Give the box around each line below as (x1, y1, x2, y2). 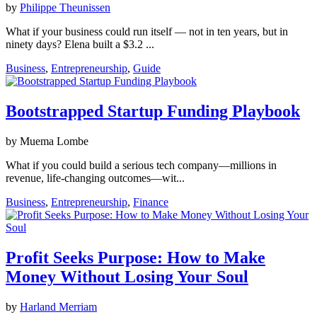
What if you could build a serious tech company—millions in (6, 159, 277, 172)
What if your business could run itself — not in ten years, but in (6, 25, 288, 38)
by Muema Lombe (6, 135, 88, 148)
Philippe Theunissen (20, 1, 110, 14)
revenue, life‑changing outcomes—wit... (6, 172, 185, 185)
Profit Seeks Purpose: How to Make (6, 248, 265, 267)
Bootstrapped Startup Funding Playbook (6, 102, 300, 121)
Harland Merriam (20, 301, 97, 313)
